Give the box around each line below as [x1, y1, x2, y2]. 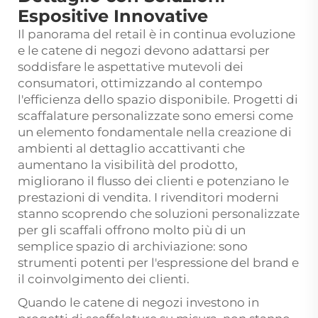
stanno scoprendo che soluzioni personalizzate [18, 206, 300, 221]
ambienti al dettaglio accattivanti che [18, 141, 245, 155]
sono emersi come [182, 108, 293, 123]
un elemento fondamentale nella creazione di [18, 124, 292, 139]
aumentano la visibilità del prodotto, [18, 157, 238, 172]
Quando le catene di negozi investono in [18, 295, 259, 309]
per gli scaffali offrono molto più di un [18, 222, 246, 237]
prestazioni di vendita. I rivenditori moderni [18, 190, 279, 204]
